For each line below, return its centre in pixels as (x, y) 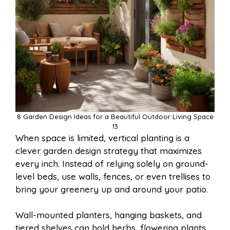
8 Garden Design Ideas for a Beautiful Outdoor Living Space (115, 116)
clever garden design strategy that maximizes (109, 150)
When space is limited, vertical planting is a (102, 138)
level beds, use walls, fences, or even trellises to (113, 176)
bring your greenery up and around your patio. (112, 189)
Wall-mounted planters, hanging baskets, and (109, 215)
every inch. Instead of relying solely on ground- (112, 163)
